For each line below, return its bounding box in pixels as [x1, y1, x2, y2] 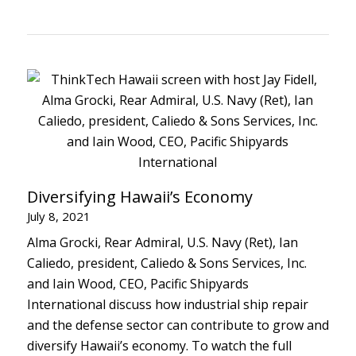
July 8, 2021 [26, 208, 91, 224]
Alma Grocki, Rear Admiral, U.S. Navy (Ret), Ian [26, 234, 298, 251]
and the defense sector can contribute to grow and [26, 316, 329, 334]
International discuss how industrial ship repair [26, 296, 308, 313]
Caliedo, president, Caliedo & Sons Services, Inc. [26, 254, 307, 272]
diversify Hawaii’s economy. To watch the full [26, 337, 292, 354]
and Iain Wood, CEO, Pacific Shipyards [26, 275, 249, 292]
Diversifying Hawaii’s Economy [26, 185, 253, 207]
